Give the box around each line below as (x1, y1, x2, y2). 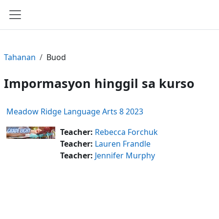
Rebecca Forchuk (95, 126, 158, 137)
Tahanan (4, 52, 36, 63)
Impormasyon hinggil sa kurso (4, 74, 195, 91)
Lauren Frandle (95, 138, 151, 149)
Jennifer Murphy (95, 150, 155, 161)
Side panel (15, 20, 61, 33)
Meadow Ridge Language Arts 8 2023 (6, 106, 143, 117)
